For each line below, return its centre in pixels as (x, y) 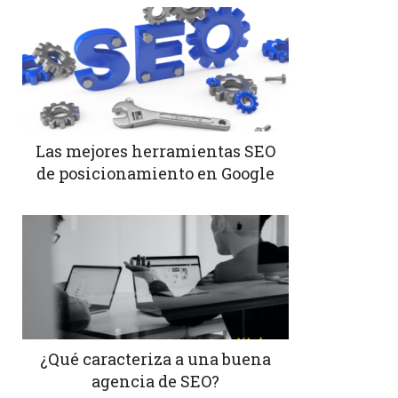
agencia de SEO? (155, 381)
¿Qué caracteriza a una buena (155, 358)
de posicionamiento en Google (155, 173)
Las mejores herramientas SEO (155, 151)
